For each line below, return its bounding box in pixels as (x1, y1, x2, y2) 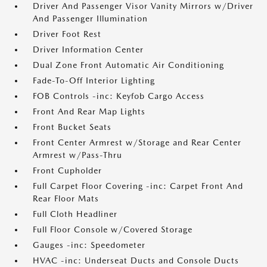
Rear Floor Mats (33, 194, 99, 203)
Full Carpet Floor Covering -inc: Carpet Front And (33, 181, 243, 191)
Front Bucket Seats (33, 122, 111, 132)
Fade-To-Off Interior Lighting (33, 76, 155, 85)
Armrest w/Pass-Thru (33, 150, 122, 160)
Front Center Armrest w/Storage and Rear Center (33, 138, 241, 147)
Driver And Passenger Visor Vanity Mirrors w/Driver (33, 1, 253, 11)
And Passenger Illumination (33, 14, 148, 23)
